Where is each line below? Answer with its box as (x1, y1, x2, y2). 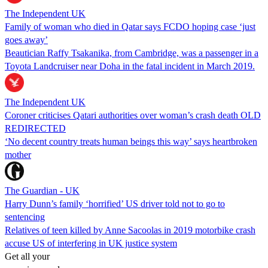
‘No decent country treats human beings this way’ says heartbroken (5, 136, 257, 147)
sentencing (5, 211, 45, 222)
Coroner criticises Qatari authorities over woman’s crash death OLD (5, 109, 261, 120)
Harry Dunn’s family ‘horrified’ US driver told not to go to (5, 198, 225, 209)
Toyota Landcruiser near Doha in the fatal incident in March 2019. (5, 60, 255, 71)
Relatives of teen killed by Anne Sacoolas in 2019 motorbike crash (5, 224, 255, 235)
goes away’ (5, 34, 48, 45)
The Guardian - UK (5, 185, 80, 196)
